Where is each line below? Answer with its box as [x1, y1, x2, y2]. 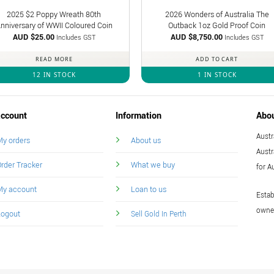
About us [130, 134, 161, 146]
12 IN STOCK [32, 70, 76, 80]
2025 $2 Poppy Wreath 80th [7, 8, 102, 20]
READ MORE [35, 55, 73, 64]
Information [115, 109, 161, 122]
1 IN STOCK [197, 70, 237, 80]
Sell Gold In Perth [130, 209, 187, 220]
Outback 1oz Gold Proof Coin [168, 19, 266, 31]
